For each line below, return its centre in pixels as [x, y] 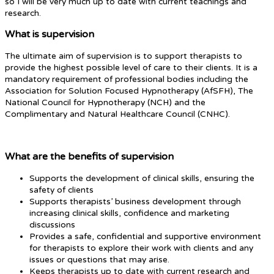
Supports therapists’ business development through [135, 202]
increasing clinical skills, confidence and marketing [129, 213]
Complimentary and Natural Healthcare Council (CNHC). [117, 114]
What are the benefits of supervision [89, 157]
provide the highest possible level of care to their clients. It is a [131, 68]
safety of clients [61, 190]
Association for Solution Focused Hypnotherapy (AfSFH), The [129, 91]
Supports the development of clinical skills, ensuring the [142, 179]
